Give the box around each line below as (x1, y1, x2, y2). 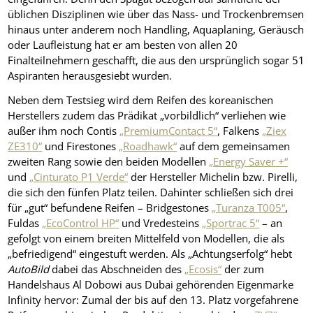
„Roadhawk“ (119, 139, 177, 154)
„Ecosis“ (184, 262, 222, 277)
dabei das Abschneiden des (49, 262, 185, 277)
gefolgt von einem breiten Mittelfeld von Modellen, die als (8, 231, 285, 246)
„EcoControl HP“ (42, 216, 119, 231)
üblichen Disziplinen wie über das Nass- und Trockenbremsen (8, 7, 305, 22)
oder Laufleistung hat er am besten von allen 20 (8, 38, 238, 52)
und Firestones (42, 139, 119, 154)
